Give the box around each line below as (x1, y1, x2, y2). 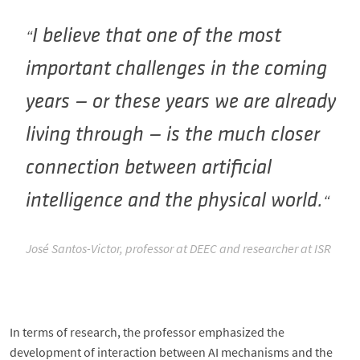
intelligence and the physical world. (26, 190, 323, 213)
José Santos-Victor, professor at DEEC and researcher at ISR (26, 240, 331, 257)
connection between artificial (26, 157, 272, 180)
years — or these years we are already (26, 92, 336, 114)
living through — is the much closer (26, 125, 320, 147)
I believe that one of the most (32, 26, 281, 48)
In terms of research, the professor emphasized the (10, 324, 284, 341)
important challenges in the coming (26, 59, 327, 81)
